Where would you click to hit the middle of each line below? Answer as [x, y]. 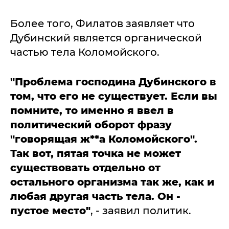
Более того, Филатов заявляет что [102, 24]
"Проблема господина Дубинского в [113, 82]
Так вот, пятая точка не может [96, 153]
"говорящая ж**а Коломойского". [104, 139]
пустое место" [50, 211]
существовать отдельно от [85, 168]
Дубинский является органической [106, 38]
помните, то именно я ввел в [92, 110]
